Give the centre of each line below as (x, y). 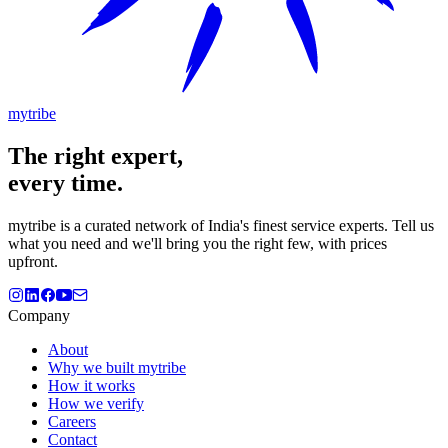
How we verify (96, 403)
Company (39, 315)
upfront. (33, 261)
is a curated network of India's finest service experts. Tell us (245, 225)
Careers (72, 421)
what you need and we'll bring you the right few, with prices (197, 243)
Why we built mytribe (117, 367)
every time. (65, 182)
